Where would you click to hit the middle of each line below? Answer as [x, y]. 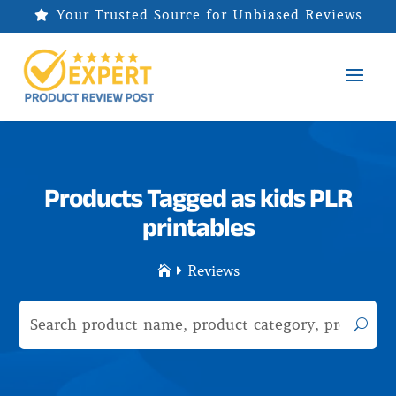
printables [198, 226]
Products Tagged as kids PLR [198, 197]
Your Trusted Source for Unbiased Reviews [209, 15]
